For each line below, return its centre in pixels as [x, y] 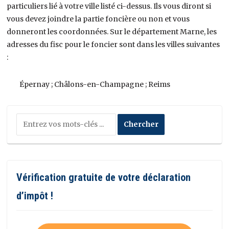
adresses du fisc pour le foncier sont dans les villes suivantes [113, 44]
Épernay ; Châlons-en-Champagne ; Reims [95, 84]
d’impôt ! [35, 196]
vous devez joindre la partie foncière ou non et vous [98, 19]
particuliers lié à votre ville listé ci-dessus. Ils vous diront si [109, 6]
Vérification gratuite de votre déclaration [104, 177]
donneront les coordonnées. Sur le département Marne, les [112, 31]
